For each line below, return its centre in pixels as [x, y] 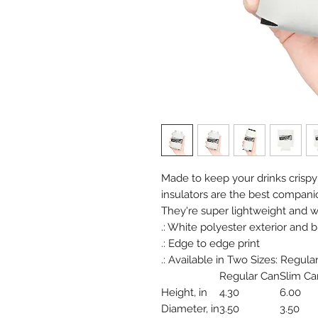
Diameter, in [190, 309]
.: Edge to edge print [210, 243]
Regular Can [250, 276]
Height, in [184, 292]
